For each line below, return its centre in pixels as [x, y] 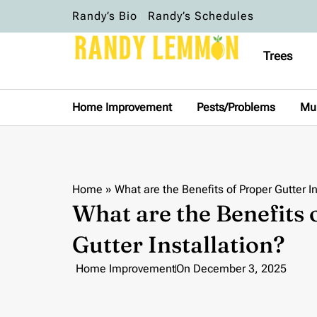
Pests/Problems [236, 107]
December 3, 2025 [240, 268]
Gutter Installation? [178, 244]
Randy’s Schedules [201, 16]
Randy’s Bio [105, 16]
